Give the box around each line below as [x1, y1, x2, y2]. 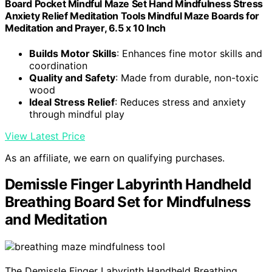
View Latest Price [5, 129, 85, 142]
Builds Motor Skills [29, 47, 117, 59]
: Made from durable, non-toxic [115, 71, 259, 84]
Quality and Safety [29, 71, 115, 84]
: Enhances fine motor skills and [117, 47, 262, 59]
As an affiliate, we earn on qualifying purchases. [5, 151, 225, 164]
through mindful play [29, 107, 124, 120]
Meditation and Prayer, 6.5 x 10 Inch [5, 22, 166, 35]
